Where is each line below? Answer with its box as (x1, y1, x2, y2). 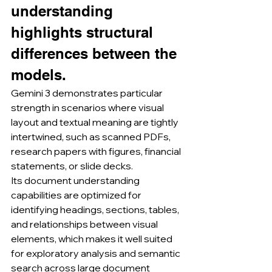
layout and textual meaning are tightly (11, 116, 180, 128)
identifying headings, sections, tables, (11, 203, 181, 216)
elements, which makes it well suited (11, 233, 174, 245)
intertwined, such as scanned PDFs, (11, 131, 172, 143)
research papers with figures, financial (11, 145, 183, 157)
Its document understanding (11, 174, 141, 186)
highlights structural (11, 24, 157, 41)
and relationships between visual (11, 218, 160, 230)
